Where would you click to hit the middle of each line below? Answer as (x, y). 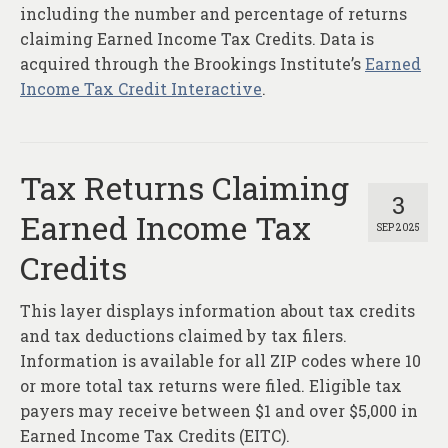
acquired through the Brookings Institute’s (192, 64)
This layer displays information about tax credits (217, 311)
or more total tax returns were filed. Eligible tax (211, 386)
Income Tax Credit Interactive (141, 89)
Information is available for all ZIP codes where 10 (220, 361)
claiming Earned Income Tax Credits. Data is (197, 39)
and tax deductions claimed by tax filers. (183, 336)
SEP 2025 (398, 228)
